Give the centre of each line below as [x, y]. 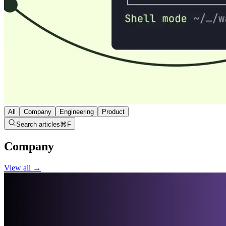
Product [113, 112]
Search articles [38, 125]
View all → [22, 167]
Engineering [77, 112]
